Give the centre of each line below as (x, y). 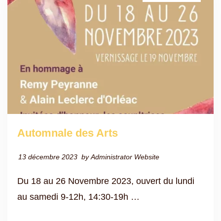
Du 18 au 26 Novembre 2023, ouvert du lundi (106, 181)
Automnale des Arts (68, 133)
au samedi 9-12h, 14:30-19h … (78, 197)
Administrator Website (125, 157)
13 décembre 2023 (48, 157)
